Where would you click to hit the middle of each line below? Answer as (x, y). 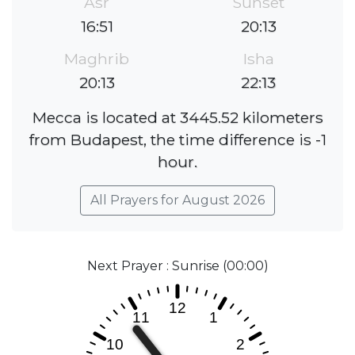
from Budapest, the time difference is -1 (177, 140)
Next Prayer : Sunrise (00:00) (177, 266)
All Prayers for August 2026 (177, 200)
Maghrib (97, 59)
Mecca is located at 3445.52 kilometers (177, 118)
